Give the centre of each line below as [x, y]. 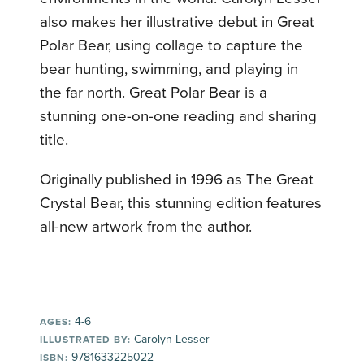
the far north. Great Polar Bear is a [154, 93]
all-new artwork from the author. [146, 227]
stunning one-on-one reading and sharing [179, 117]
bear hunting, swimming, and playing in [169, 69]
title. [54, 140]
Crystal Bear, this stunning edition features [181, 204]
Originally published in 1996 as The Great [177, 180]
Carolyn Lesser [171, 340]
